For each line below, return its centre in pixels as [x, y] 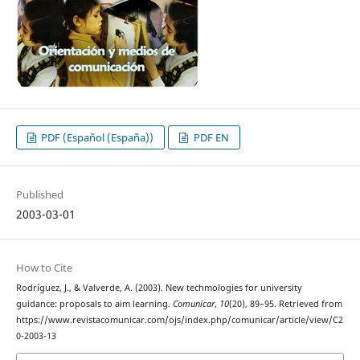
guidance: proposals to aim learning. [94, 304]
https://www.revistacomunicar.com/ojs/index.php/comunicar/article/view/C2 [179, 320]
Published [39, 195]
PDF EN [210, 138]
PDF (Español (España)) [96, 138]
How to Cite [44, 268]
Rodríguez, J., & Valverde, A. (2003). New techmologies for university [159, 288]
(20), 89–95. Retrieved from [285, 304]
